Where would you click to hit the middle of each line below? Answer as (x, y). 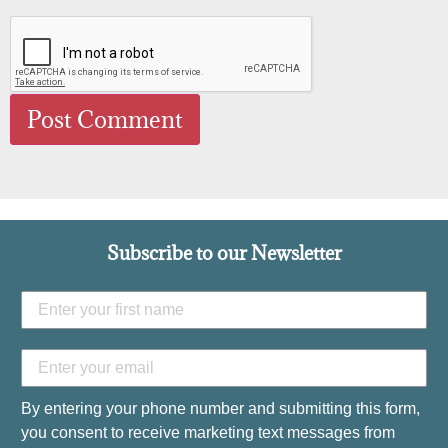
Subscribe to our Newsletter (224, 253)
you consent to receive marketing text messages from (208, 433)
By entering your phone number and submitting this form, (220, 409)
